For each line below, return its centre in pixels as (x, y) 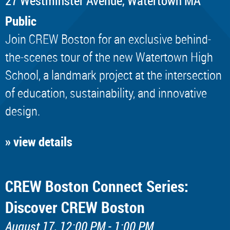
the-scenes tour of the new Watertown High (109, 56)
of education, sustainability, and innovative (106, 92)
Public (21, 20)
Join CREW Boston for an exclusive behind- (108, 39)
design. (23, 110)
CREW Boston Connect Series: (97, 186)
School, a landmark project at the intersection (113, 74)
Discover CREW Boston (75, 207)
